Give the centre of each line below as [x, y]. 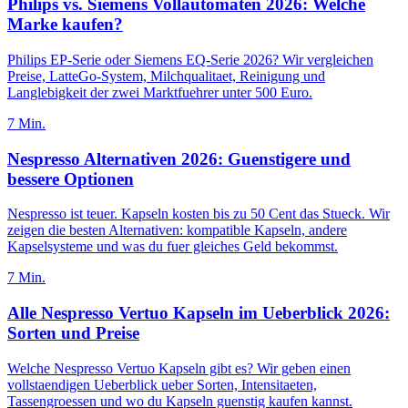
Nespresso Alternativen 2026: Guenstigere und [179, 158]
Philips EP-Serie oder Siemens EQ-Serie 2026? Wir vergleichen [190, 60]
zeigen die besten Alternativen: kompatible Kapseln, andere [177, 230]
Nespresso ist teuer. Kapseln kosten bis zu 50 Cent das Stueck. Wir [199, 214]
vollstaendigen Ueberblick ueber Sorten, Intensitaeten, [162, 384]
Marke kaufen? [65, 25]
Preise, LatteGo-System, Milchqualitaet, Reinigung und [166, 76]
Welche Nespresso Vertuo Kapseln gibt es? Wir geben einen [179, 368]
